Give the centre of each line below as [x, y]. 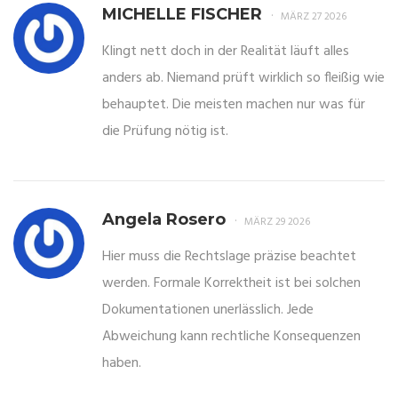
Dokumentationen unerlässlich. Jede [208, 310]
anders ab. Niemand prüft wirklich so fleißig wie [243, 79]
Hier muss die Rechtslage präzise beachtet [229, 257]
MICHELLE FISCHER [182, 15]
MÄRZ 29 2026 [277, 223]
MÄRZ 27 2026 [314, 17]
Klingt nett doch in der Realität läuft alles [226, 52]
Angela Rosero [164, 220]
